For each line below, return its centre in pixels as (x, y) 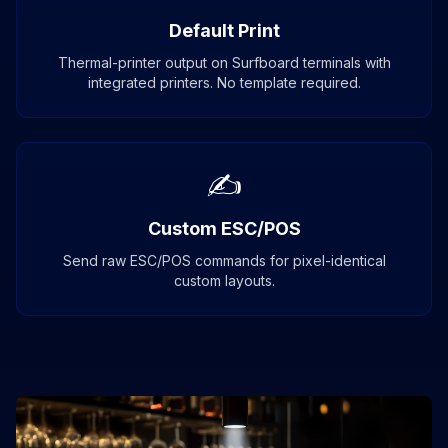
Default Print (224, 31)
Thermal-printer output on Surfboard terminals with (224, 63)
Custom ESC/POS (224, 229)
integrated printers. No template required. (224, 83)
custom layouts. (224, 281)
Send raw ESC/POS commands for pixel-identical (224, 261)
